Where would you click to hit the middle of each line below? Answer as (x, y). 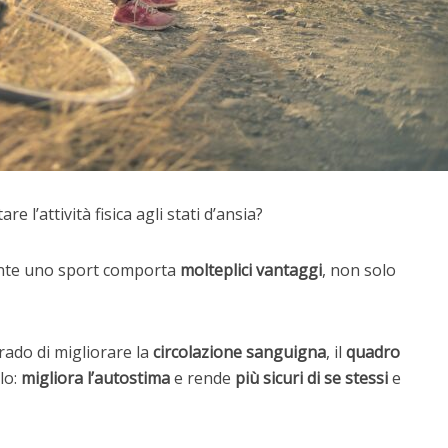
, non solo (359, 270)
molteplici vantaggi (251, 270)
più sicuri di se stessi (311, 378)
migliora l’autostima (95, 378)
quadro (373, 352)
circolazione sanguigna (239, 352)
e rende (202, 378)
